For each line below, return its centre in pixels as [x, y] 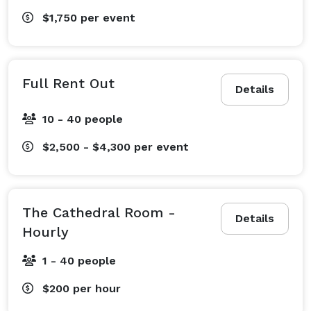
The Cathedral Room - [99, 212]
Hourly [45, 232]
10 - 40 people [83, 119]
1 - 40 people [79, 260]
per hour [97, 288]
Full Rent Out [68, 83]
